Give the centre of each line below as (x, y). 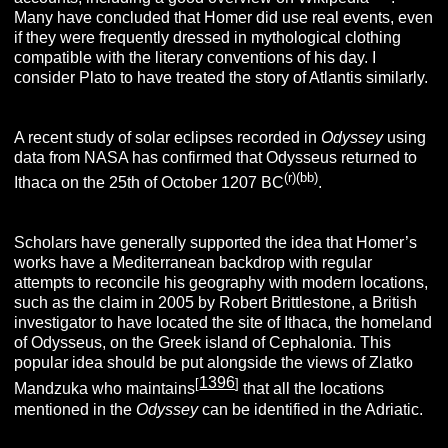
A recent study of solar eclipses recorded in (168, 137)
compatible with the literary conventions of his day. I (195, 57)
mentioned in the (75, 409)
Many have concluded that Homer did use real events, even (224, 17)
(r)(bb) (301, 177)
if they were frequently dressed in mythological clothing (208, 37)
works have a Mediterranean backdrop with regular (193, 263)
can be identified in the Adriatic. (313, 409)
